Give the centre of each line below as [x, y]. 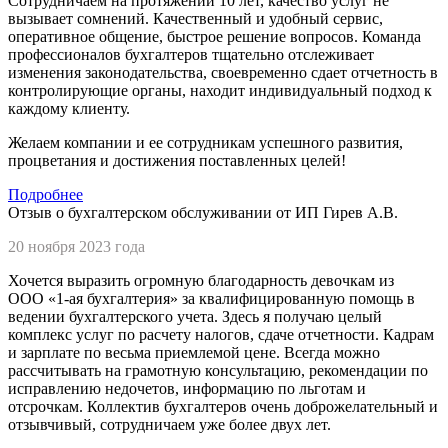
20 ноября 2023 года [76, 246]
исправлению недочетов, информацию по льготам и [187, 388]
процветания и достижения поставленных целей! [177, 160]
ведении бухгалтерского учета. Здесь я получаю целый [195, 316]
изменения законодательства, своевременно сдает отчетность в [223, 72]
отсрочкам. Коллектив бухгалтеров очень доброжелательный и [223, 406]
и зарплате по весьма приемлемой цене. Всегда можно [194, 352]
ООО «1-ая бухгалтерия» [93, 298]
